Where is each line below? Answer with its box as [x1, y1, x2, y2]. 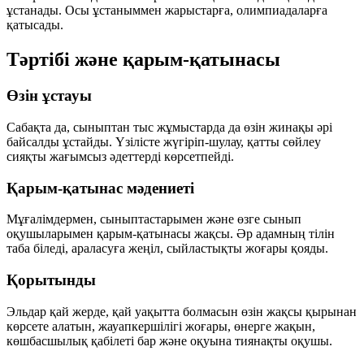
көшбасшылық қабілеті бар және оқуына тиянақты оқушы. [6, 333, 332, 348]
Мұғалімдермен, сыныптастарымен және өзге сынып [6, 212, 301, 227]
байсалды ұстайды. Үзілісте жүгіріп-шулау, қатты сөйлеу [6, 134, 321, 149]
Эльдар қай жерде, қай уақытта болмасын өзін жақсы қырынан [6, 304, 357, 318]
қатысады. [6, 18, 63, 32]
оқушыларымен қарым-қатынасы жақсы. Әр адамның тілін [6, 227, 335, 241]
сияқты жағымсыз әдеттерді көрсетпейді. [6, 149, 234, 163]
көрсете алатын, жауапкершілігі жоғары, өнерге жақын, [6, 318, 315, 333]
